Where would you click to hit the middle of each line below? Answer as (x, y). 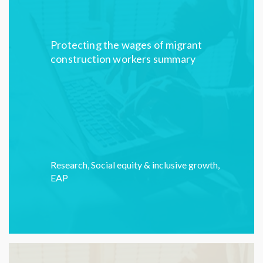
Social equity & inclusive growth (155, 165)
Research (69, 165)
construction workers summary (123, 58)
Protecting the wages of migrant (127, 44)
